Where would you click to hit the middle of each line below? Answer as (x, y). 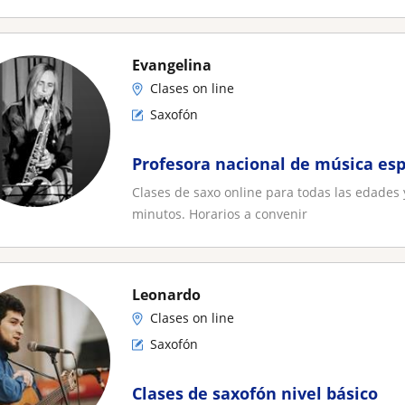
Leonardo (166, 295)
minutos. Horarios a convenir (220, 214)
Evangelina (172, 65)
